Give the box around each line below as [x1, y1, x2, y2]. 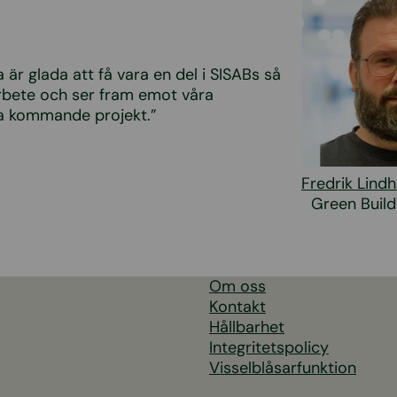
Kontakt [209, 295, 266, 317]
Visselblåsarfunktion [209, 356, 356, 378]
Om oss [209, 275, 266, 297]
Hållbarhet [209, 315, 284, 338]
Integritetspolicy [209, 336, 329, 358]
